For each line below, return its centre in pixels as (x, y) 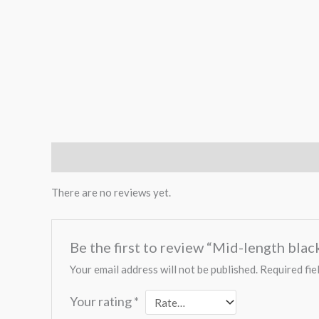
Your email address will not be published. (164, 270)
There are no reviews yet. (111, 192)
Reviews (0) (80, 157)
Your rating (102, 302)
